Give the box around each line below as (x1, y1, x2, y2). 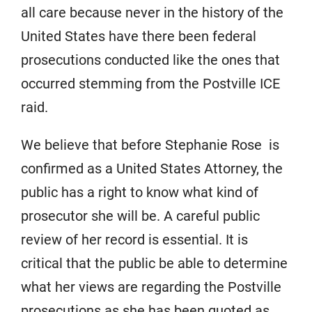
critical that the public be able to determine (21, 255, 288, 272)
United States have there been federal (21, 28, 256, 45)
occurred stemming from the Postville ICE (21, 75, 280, 92)
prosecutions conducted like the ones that (21, 52, 280, 68)
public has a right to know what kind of (21, 184, 258, 201)
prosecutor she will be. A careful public (21, 208, 260, 224)
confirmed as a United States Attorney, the (21, 160, 283, 177)
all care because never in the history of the (21, 4, 283, 21)
